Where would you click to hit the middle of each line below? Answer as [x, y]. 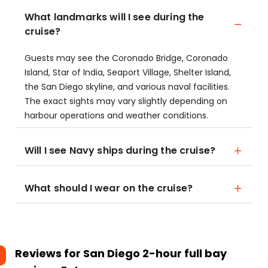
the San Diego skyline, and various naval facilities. [127, 87]
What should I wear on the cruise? [109, 188]
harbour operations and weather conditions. [116, 115]
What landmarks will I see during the [115, 17]
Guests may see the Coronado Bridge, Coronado [126, 58]
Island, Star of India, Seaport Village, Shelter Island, [128, 72]
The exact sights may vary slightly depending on [126, 101]
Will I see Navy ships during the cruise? [120, 150]
